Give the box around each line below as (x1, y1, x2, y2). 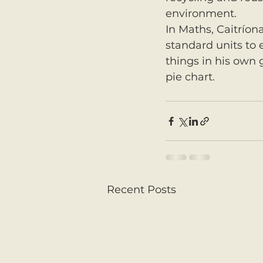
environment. (166, 7, 237, 21)
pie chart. (166, 70, 215, 84)
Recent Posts (107, 183, 176, 197)
